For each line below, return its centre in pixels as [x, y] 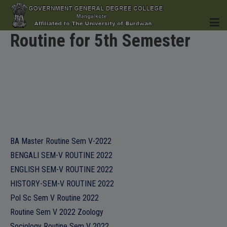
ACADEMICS [31, 180]
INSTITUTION [33, 120]
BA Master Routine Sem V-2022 [61, 141]
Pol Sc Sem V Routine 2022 [54, 198]
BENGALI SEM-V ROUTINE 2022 [61, 155]
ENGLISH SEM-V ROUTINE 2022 [62, 169]
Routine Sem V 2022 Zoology [57, 212]
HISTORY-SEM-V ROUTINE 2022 [62, 184]
